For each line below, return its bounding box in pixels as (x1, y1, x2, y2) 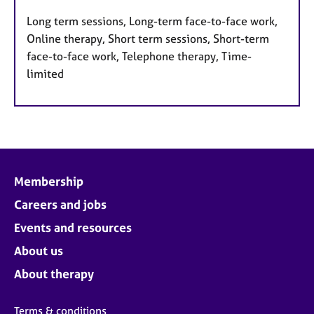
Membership (14, 174, 83, 189)
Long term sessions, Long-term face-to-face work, (27, 14, 278, 29)
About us (14, 243, 63, 259)
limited (27, 67, 64, 81)
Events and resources (14, 220, 132, 235)
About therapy (14, 266, 94, 282)
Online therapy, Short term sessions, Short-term (27, 32, 269, 46)
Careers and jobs (14, 197, 107, 212)
